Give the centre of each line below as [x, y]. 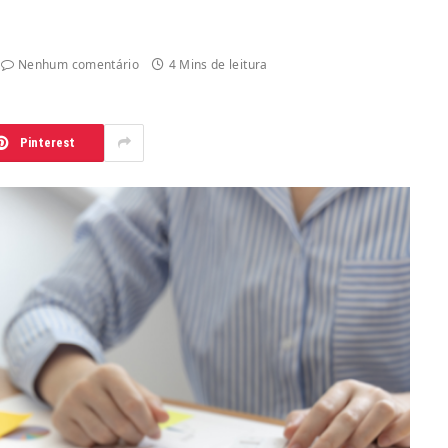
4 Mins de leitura [218, 64]
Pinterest [47, 143]
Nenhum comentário [79, 64]
